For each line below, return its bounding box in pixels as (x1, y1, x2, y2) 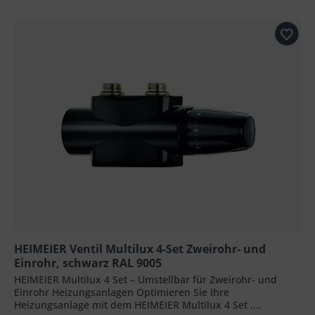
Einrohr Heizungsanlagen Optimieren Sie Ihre (14, 285, 230, 299)
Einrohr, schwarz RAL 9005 (14, 255, 162, 271)
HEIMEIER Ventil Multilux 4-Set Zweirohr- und (14, 240, 266, 257)
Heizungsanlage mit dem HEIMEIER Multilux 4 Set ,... (14, 297, 262, 311)
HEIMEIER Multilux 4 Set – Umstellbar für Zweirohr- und (14, 272, 278, 286)
